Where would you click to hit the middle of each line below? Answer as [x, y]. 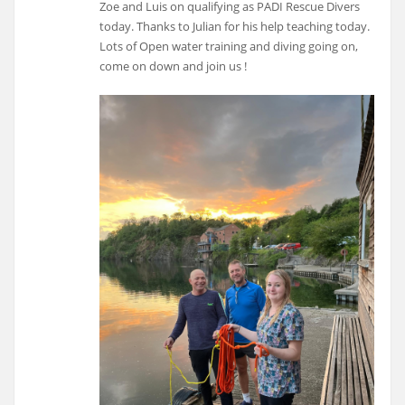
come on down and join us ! [174, 66]
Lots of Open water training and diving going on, [229, 47]
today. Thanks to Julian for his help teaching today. [235, 27]
